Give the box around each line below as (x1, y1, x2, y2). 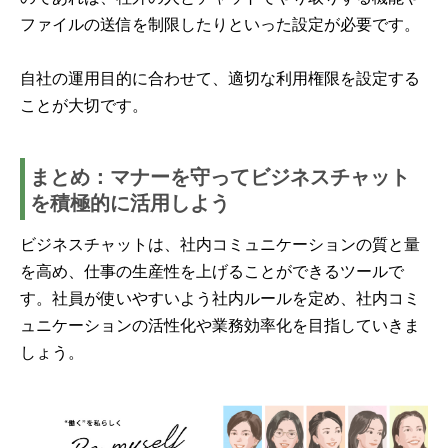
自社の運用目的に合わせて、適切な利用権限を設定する (20, 65, 420, 89)
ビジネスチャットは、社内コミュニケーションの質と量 (20, 231, 420, 255)
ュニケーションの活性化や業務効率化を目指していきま (20, 312, 420, 336)
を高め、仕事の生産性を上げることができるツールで (20, 258, 404, 282)
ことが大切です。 (20, 92, 148, 116)
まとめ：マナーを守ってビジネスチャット (30, 160, 410, 190)
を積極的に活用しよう (30, 186, 230, 216)
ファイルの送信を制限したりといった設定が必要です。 (20, 11, 420, 35)
